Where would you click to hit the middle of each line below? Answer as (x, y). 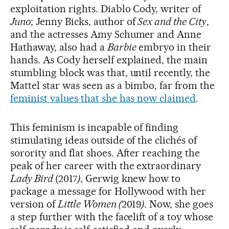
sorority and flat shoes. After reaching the (105, 153)
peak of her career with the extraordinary (106, 166)
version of (34, 204)
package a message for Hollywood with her (108, 191)
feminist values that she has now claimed (103, 98)
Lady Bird (33, 179)
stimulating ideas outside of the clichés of (104, 140)
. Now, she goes (179, 204)
